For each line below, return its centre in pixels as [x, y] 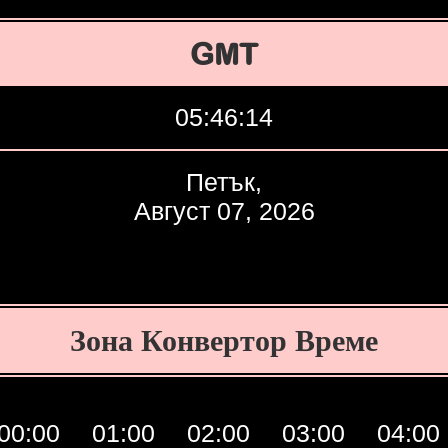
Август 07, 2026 [224, 211]
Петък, [224, 182]
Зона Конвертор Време [224, 340]
